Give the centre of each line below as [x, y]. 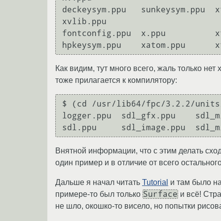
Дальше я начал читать [99, 183]
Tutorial [155, 183]
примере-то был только [99, 194]
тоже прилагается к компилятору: [116, 80]
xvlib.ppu [84, 21]
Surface [160, 194]
